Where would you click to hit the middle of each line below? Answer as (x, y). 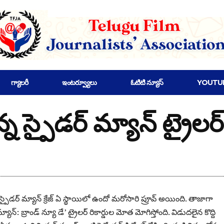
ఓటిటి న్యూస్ (147, 82)
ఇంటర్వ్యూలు (79, 82)
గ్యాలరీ (19, 82)
